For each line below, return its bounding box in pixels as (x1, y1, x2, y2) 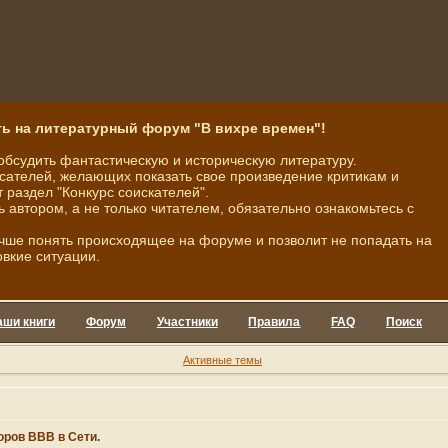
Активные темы (182, 353, 262, 366)
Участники (156, 315, 218, 329)
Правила (248, 315, 301, 329)
